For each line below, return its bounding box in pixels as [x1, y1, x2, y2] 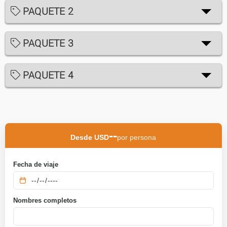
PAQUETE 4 [20, 68, 73, 82]
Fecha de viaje [13, 160, 59, 168]
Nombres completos [13, 196, 77, 204]
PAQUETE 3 [20, 36, 73, 50]
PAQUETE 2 [20, 5, 73, 18]
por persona [117, 133, 157, 141]
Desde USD [70, 133, 109, 141]
